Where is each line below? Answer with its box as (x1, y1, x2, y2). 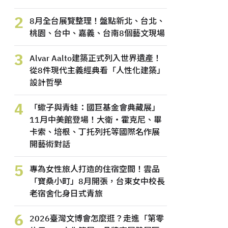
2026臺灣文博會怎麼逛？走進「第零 (30, 213, 164, 223)
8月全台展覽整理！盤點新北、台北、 (30, 16, 165, 26)
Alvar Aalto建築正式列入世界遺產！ (30, 53, 161, 63)
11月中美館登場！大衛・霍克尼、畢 (30, 115, 162, 125)
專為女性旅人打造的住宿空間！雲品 (30, 164, 160, 174)
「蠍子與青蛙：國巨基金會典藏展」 (30, 102, 160, 112)
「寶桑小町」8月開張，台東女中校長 (30, 176, 165, 186)
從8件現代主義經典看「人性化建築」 (30, 65, 165, 75)
